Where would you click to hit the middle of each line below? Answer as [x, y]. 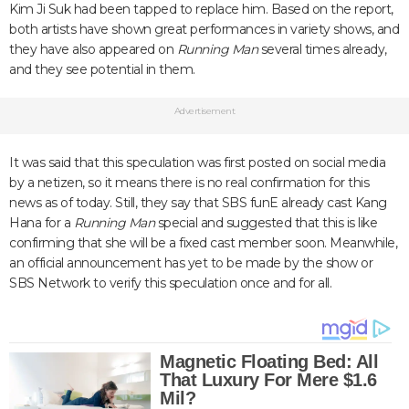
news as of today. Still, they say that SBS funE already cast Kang [198, 203]
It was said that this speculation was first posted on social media [197, 163]
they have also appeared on [93, 49]
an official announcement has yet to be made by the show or [191, 263]
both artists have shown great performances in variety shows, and [204, 29]
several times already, [322, 49]
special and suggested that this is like [266, 223]
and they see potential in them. [102, 69]
